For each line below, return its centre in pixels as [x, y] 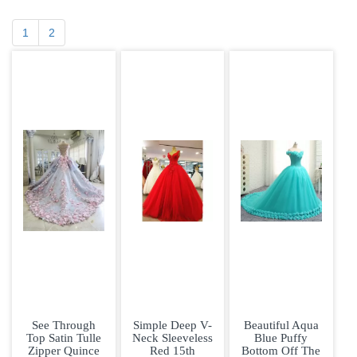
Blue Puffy [281, 338]
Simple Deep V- [172, 325]
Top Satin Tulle [63, 338]
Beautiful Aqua [281, 325]
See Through [63, 325]
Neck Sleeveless [172, 338]
